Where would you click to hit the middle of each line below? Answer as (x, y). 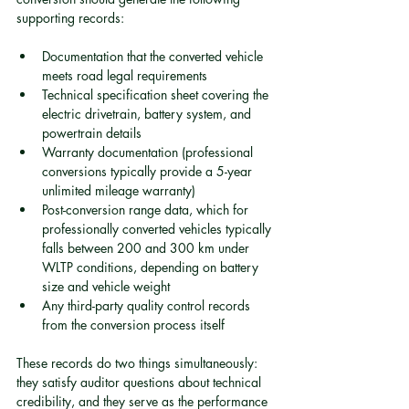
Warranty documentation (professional (149, 152)
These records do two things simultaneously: (139, 363)
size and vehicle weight (106, 286)
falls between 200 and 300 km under (147, 248)
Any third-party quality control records (148, 305)
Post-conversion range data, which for (147, 210)
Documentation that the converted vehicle (154, 56)
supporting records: (70, 18)
